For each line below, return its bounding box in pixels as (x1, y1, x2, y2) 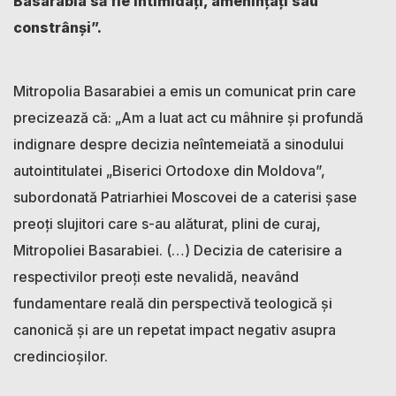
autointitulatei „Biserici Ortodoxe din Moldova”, (13, 162, 325, 180)
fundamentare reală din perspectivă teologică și (13, 294, 332, 313)
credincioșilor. (13, 347, 111, 366)
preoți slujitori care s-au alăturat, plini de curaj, (13, 215, 321, 233)
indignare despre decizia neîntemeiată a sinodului (13, 135, 344, 154)
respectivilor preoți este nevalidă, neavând (13, 268, 299, 286)
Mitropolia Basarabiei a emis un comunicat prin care (13, 82, 356, 101)
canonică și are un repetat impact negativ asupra (13, 321, 336, 339)
